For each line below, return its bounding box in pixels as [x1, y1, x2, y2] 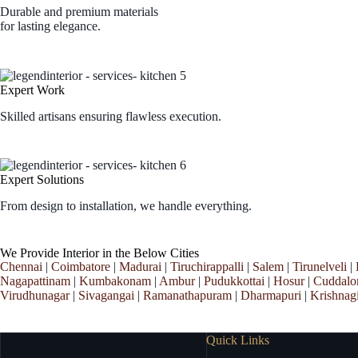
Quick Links [205, 333, 269, 348]
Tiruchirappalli [170, 259, 244, 273]
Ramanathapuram [143, 288, 232, 302]
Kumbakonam [79, 273, 151, 288]
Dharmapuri [241, 288, 301, 302]
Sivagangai [78, 288, 134, 302]
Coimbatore [51, 259, 110, 273]
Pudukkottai [204, 273, 265, 288]
